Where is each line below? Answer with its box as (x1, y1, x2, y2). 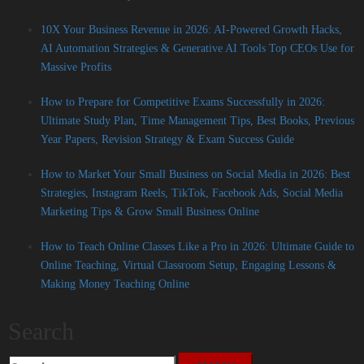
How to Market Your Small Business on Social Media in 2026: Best (41, 168, 350, 181)
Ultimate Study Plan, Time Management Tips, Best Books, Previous (41, 115, 354, 128)
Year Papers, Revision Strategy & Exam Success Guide (41, 133, 294, 146)
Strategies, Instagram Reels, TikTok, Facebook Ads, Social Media (41, 187, 343, 200)
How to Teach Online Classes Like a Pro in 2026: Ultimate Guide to (41, 240, 354, 253)
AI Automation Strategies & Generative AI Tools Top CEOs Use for (41, 42, 354, 55)
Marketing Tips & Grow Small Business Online (41, 206, 259, 219)
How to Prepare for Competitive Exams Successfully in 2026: (41, 96, 325, 109)
